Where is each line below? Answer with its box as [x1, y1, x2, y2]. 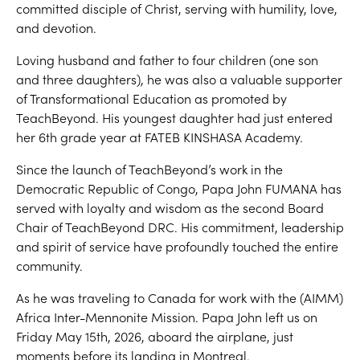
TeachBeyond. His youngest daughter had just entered [16, 109, 333, 126]
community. [16, 257, 83, 274]
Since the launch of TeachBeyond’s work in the [16, 161, 283, 178]
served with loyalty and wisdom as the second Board [16, 199, 324, 216]
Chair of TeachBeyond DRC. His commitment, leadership [16, 219, 344, 235]
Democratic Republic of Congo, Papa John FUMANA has [16, 180, 342, 197]
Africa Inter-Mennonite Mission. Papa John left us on [16, 309, 317, 325]
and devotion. [16, 19, 96, 36]
